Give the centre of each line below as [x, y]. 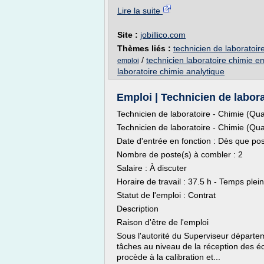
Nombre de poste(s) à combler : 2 [180, 154]
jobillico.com [163, 35]
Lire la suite [140, 11]
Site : [129, 35]
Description [138, 209]
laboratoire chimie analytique [171, 71]
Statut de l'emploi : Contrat [166, 195]
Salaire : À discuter [152, 168]
